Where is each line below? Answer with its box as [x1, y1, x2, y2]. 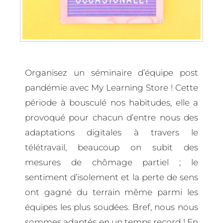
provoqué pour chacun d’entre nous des [25, 112, 198, 122]
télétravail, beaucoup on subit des [25, 142, 198, 152]
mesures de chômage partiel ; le [25, 157, 198, 167]
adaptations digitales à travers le [25, 127, 198, 137]
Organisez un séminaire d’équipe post [25, 67, 198, 78]
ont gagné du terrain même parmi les [25, 187, 198, 197]
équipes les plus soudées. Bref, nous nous [25, 202, 198, 212]
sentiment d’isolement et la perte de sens [25, 172, 198, 182]
